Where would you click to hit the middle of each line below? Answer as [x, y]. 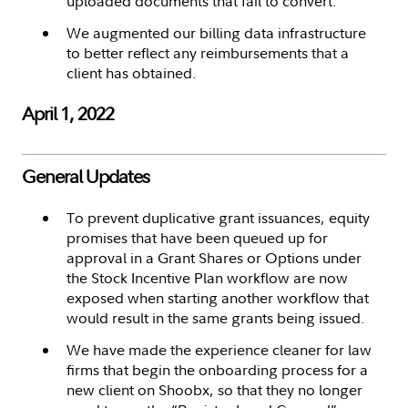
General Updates [86, 176]
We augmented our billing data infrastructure [216, 32]
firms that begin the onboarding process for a [217, 369]
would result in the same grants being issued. [216, 317]
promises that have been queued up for [197, 237]
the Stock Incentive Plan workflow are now [207, 277]
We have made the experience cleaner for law [219, 349]
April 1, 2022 [68, 113]
